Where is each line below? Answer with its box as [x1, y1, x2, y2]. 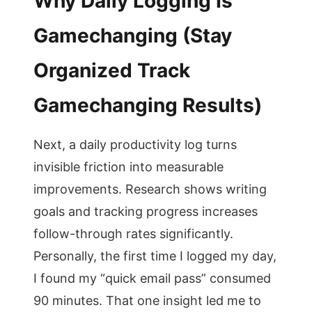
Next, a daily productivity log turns [33, 137, 237, 152]
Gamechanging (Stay [33, 24, 232, 47]
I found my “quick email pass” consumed [33, 271, 271, 286]
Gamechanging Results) [33, 93, 262, 117]
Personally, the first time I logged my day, [33, 249, 276, 263]
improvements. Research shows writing [33, 182, 267, 196]
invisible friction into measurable [33, 159, 224, 174]
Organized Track [33, 58, 190, 82]
